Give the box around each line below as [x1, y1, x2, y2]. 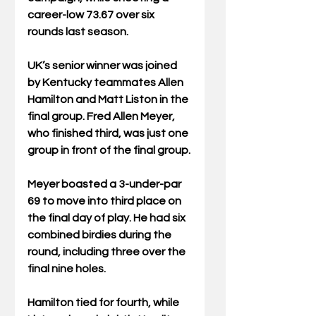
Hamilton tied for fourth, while [28, 297, 181, 309]
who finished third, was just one [28, 128, 190, 140]
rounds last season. [28, 26, 128, 38]
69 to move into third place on [28, 195, 183, 207]
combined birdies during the [28, 229, 174, 241]
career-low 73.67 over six [28, 9, 157, 21]
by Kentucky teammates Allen [28, 77, 186, 89]
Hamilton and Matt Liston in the [28, 94, 190, 106]
